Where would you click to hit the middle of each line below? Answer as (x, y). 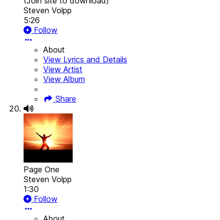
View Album (64, 79)
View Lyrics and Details (85, 60)
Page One (41, 170)
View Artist (63, 69)
